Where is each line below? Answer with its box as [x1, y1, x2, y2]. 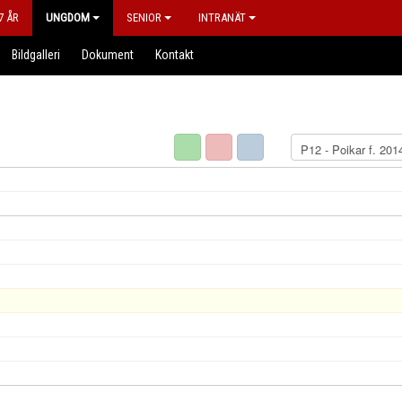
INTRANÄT [198, 11, 246, 24]
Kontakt [155, 48, 194, 62]
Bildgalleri [12, 48, 60, 62]
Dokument [82, 48, 134, 62]
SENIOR [127, 11, 162, 24]
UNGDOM [46, 11, 90, 24]
